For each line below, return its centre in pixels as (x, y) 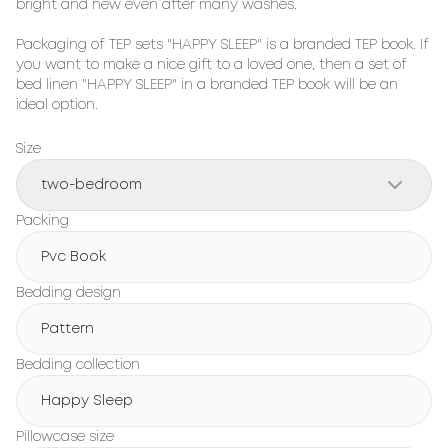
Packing (42, 221)
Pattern (67, 329)
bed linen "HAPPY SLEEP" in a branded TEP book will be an (207, 85)
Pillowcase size (65, 437)
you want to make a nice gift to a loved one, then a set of (211, 65)
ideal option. (57, 105)
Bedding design (68, 293)
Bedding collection (78, 365)
